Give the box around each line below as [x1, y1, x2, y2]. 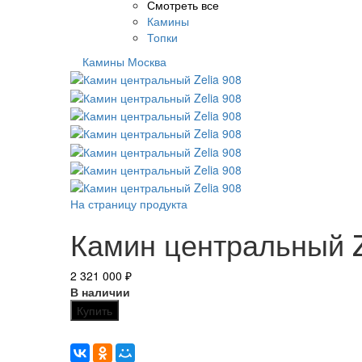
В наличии [70, 284, 130, 301]
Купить [77, 302, 112, 319]
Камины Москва [82, 53, 166, 69]
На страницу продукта [70, 196, 187, 213]
